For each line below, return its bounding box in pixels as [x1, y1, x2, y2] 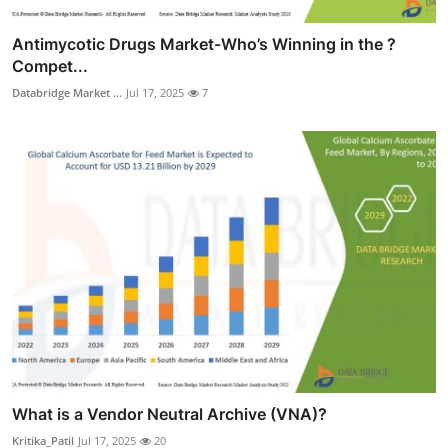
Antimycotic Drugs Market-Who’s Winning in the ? [12, 33, 396, 54]
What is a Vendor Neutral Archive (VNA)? [12, 404, 327, 425]
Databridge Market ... [12, 84, 122, 100]
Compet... [12, 55, 88, 76]
